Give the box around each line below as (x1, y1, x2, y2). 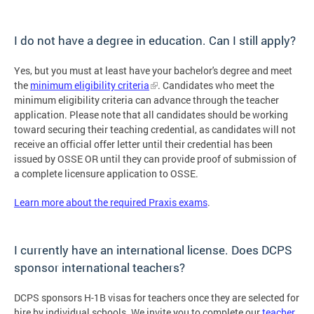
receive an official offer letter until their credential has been (14, 137, 273, 151)
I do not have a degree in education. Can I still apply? (14, 32, 296, 49)
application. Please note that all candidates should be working (14, 108, 288, 122)
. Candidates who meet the (158, 78, 274, 93)
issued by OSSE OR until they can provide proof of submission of (14, 152, 296, 166)
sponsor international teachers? (14, 259, 185, 276)
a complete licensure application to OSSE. (14, 167, 198, 181)
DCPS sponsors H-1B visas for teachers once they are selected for (14, 291, 299, 305)
